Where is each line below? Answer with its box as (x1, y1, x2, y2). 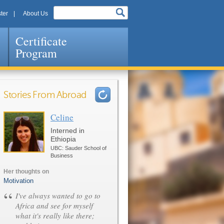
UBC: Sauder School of (50, 145, 106, 151)
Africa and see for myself (15, 200, 93, 210)
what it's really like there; (15, 210, 94, 220)
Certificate (15, 33, 67, 49)
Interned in (50, 126, 84, 134)
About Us (23, 10, 48, 17)
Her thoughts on (3, 168, 49, 175)
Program (15, 45, 57, 61)
